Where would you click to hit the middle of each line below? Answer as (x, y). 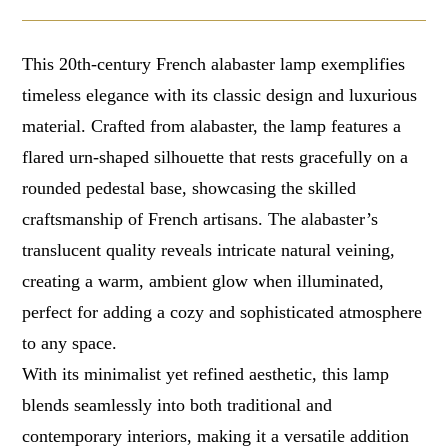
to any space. (70, 343)
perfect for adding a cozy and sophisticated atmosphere (222, 312)
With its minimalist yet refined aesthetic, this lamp (206, 374)
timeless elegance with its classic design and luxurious (220, 95)
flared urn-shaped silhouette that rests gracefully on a (215, 157)
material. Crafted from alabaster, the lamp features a (212, 126)
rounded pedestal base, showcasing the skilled (189, 188)
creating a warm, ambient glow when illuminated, (203, 281)
